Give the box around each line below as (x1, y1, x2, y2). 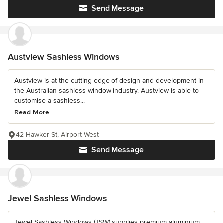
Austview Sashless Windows (8, 51, 119, 62)
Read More (14, 108, 49, 116)
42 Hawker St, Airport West (16, 130, 99, 139)
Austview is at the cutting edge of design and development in (14, 76, 204, 85)
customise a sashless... (14, 96, 85, 105)
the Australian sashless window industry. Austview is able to (14, 86, 199, 95)
